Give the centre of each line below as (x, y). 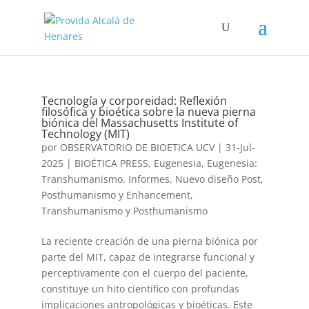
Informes (149, 179)
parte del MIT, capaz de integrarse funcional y (148, 257)
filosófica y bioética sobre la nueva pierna (148, 112)
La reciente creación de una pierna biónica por (149, 241)
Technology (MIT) (85, 134)
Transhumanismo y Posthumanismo (124, 211)
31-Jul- (240, 147)
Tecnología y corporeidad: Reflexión (134, 101)
